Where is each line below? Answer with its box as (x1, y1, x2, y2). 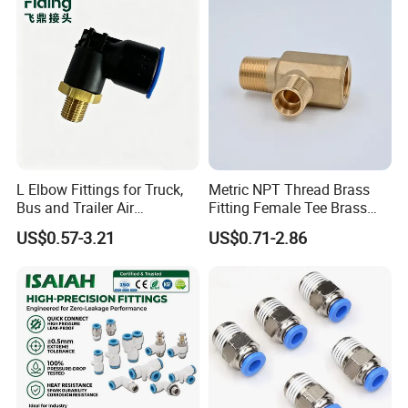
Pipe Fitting (208, 216, 281, 237)
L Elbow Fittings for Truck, (16, 179, 184, 200)
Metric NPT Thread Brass (208, 179, 370, 200)
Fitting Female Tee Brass (208, 198, 367, 219)
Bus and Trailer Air (16, 198, 135, 219)
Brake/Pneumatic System (16, 216, 181, 237)
